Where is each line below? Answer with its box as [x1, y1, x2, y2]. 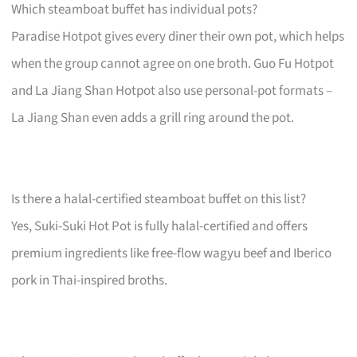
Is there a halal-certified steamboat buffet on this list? [11, 189, 307, 209]
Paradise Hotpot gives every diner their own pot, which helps [11, 26, 345, 46]
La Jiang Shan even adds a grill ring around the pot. [11, 108, 295, 127]
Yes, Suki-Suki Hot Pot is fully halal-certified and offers [11, 216, 308, 236]
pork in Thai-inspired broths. [11, 270, 168, 290]
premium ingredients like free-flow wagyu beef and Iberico [11, 243, 332, 263]
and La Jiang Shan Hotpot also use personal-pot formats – [11, 80, 333, 100]
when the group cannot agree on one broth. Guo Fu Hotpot [11, 53, 335, 73]
